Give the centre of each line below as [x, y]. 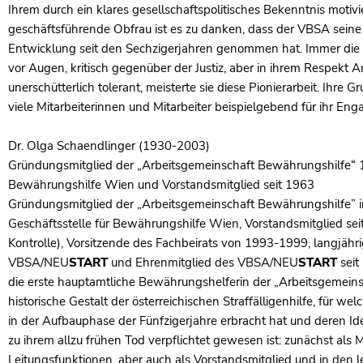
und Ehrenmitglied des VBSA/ [190, 263]
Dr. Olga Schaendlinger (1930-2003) [109, 146]
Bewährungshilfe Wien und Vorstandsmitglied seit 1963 [161, 185]
